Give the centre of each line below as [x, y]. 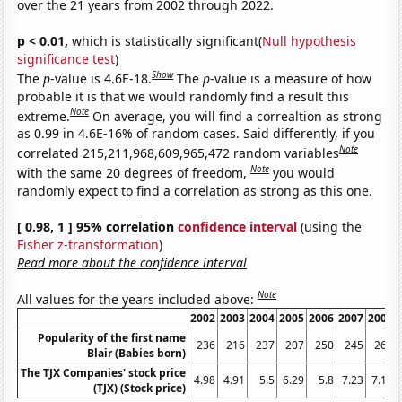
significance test [66, 58]
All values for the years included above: [138, 299]
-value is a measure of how [291, 78]
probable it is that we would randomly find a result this [184, 96]
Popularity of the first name [112, 338]
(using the [330, 226]
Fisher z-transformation [88, 244]
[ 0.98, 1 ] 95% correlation [98, 226]
